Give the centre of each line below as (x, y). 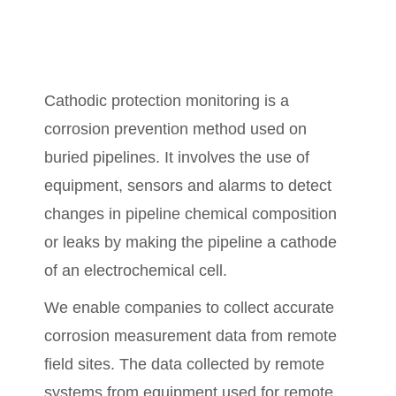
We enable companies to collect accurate (189, 308)
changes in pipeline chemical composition (190, 214)
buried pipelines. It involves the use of (177, 157)
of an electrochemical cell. (136, 270)
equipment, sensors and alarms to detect (188, 186)
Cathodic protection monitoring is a (167, 101)
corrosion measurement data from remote (190, 336)
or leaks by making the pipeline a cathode (190, 242)
